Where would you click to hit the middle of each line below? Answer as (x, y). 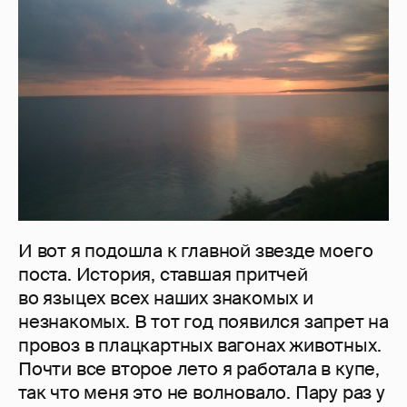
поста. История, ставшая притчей (163, 275)
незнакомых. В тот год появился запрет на (203, 322)
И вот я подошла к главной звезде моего (196, 251)
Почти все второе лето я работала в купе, (199, 369)
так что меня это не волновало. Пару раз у (202, 393)
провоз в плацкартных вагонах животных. (200, 346)
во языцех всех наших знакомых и (166, 298)
